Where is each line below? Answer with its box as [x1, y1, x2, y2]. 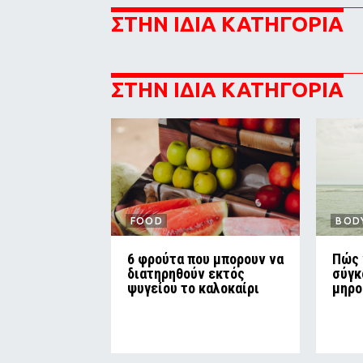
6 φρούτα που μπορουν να [127, 250, 284, 267]
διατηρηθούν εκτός [127, 264, 245, 282]
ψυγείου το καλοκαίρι [127, 279, 259, 297]
